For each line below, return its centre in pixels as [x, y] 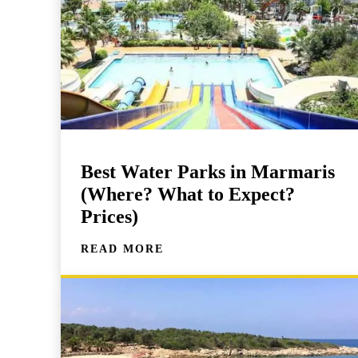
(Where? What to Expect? [188, 194]
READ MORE [122, 249]
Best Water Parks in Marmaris [208, 171]
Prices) [109, 216]
